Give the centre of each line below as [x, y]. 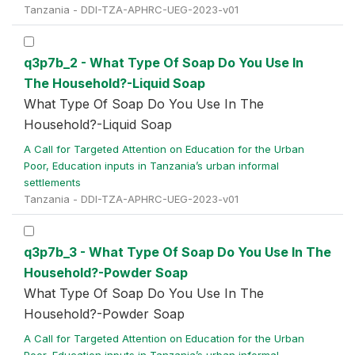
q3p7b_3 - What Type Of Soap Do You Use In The [177, 252]
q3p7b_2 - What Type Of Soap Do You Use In [164, 63]
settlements [54, 182]
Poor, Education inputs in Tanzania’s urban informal [151, 166]
